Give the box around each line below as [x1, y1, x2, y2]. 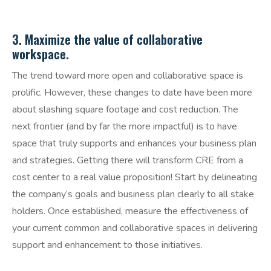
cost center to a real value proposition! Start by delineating [12, 171, 257, 184]
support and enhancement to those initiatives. [12, 238, 203, 252]
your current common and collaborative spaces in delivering [12, 221, 258, 235]
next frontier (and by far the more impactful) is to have [12, 120, 237, 134]
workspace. [12, 45, 69, 64]
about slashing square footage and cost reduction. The [12, 103, 238, 117]
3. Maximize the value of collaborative [12, 30, 203, 49]
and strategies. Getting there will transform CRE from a [12, 154, 243, 168]
